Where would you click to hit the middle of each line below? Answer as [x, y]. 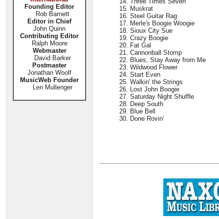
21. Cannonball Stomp [151, 53]
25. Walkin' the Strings [151, 82]
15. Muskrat [136, 9]
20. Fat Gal [135, 45]
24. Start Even [140, 75]
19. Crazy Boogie [144, 38]
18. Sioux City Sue [146, 31]
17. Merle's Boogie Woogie [157, 23]
